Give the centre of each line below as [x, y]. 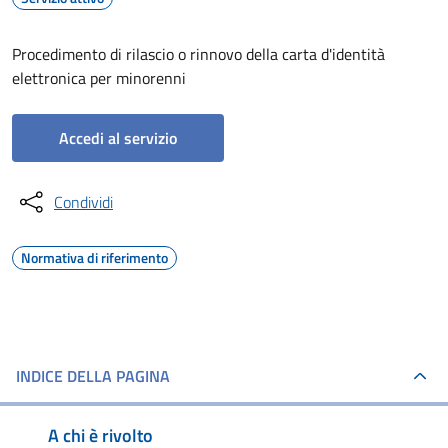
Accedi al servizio [118, 138]
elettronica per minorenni [99, 78]
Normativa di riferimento [94, 257]
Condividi [83, 202]
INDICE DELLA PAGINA [93, 376]
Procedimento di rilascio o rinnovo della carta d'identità [198, 54]
